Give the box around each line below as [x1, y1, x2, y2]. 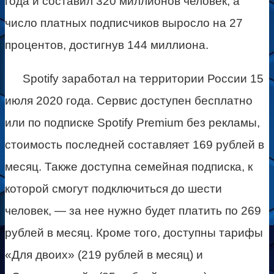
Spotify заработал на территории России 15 [22, 72, 264, 85]
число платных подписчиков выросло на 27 [5, 16, 243, 29]
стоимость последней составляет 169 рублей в [5, 138, 264, 151]
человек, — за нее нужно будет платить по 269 [5, 204, 261, 217]
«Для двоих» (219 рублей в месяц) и [5, 248, 203, 261]
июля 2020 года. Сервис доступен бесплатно [5, 94, 253, 107]
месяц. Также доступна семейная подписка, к [5, 160, 253, 173]
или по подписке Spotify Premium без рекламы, [5, 116, 260, 129]
